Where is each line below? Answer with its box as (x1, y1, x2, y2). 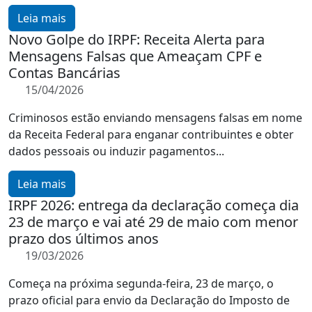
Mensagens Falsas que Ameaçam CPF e (8, 47, 262, 65)
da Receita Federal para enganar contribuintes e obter (8, 127, 294, 142)
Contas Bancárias (8, 63, 120, 82)
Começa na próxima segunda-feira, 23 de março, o (8, 276, 274, 291)
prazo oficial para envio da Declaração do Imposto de (8, 292, 290, 308)
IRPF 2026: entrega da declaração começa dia (8, 196, 299, 214)
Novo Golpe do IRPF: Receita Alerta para (8, 30, 265, 49)
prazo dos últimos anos (8, 229, 159, 248)
